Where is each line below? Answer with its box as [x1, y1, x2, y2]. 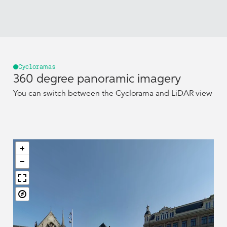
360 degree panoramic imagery [13, 73, 181, 86]
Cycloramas [18, 63, 55, 71]
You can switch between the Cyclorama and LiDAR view [13, 88, 212, 99]
